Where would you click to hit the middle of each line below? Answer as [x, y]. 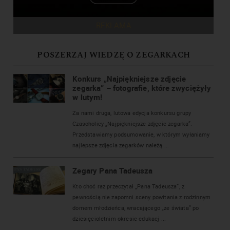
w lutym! [88, 97]
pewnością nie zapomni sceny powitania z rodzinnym [142, 197]
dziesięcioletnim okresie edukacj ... [119, 218]
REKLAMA [113, 25]
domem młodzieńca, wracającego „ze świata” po [136, 207]
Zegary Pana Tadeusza [113, 170]
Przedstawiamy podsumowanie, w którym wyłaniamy [141, 134]
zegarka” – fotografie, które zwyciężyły [142, 88]
